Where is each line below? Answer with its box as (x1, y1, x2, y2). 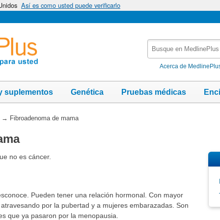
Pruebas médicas (121, 87, 186, 96)
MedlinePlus (147, 60, 189, 69)
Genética (71, 87, 104, 96)
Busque (147, 40, 174, 48)
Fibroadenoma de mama (9, 114, 79, 122)
